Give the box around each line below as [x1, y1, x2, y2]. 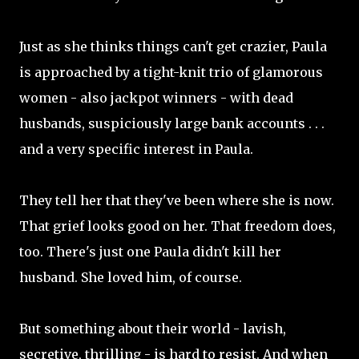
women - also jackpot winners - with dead [19, 90, 293, 106]
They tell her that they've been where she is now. [19, 192, 334, 208]
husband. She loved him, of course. [19, 269, 242, 285]
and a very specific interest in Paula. [19, 141, 253, 157]
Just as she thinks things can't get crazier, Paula [19, 38, 327, 54]
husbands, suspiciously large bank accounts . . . [19, 115, 325, 131]
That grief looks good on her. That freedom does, [19, 218, 336, 234]
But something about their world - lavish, [19, 321, 286, 337]
